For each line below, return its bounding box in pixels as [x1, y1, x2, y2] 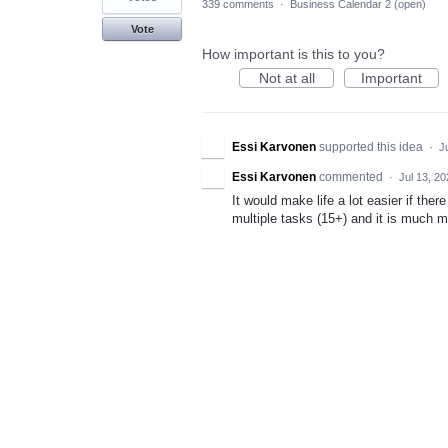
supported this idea [319, 140, 426, 154]
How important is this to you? [202, 46, 385, 62]
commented [319, 170, 386, 184]
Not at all [258, 70, 315, 86]
